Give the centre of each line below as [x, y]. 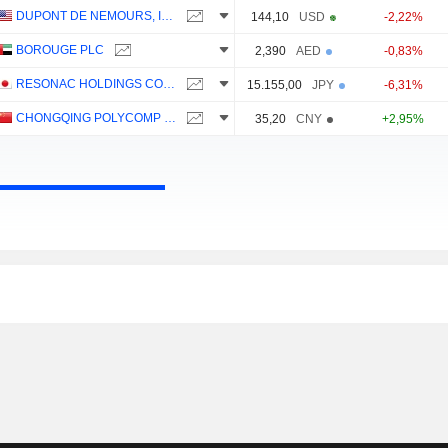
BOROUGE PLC [59, 50]
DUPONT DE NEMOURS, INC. [166, 16]
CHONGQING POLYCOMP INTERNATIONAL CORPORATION [169, 118]
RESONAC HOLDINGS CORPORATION [168, 84]
